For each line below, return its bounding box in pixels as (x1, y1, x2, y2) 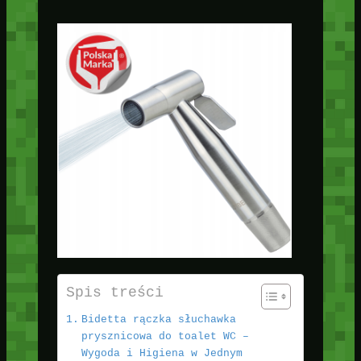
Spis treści (65, 284, 164, 301)
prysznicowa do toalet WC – (81, 330, 249, 343)
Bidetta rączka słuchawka (81, 313, 236, 326)
